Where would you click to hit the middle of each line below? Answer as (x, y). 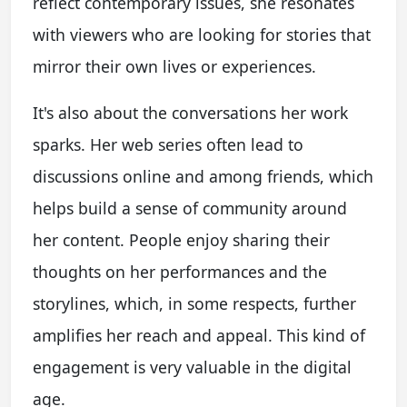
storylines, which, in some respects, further (194, 303)
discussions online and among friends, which (203, 176)
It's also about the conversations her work (190, 112)
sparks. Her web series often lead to (168, 144)
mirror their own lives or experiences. (174, 66)
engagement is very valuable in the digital (192, 367)
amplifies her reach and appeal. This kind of (199, 335)
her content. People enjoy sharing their (181, 239)
